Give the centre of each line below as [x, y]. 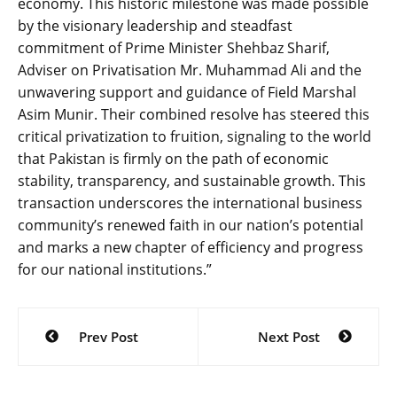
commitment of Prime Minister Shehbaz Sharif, [174, 47]
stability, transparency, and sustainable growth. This [192, 180]
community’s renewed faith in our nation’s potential [191, 225]
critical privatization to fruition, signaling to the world [195, 136]
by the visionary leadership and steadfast [155, 25]
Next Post [288, 336]
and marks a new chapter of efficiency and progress [191, 247]
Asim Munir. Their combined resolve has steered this [194, 114]
